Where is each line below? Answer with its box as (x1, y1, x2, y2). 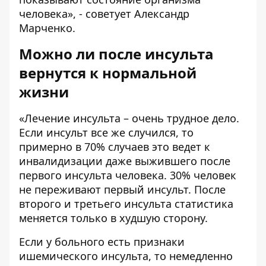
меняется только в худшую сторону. (19, 211, 208, 226)
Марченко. (19, 21, 75, 36)
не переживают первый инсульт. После (19, 182, 226, 197)
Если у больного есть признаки (19, 235, 185, 249)
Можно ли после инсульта (19, 44, 214, 64)
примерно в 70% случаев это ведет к (19, 140, 210, 154)
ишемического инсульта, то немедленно (19, 249, 233, 264)
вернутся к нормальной (19, 63, 197, 83)
